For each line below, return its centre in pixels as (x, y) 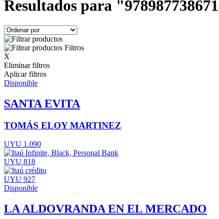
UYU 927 (20, 179)
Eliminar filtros (27, 65)
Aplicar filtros (25, 74)
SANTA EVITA (42, 103)
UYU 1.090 (22, 144)
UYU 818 (20, 162)
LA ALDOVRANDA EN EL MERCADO (105, 209)
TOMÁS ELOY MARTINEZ (63, 125)
